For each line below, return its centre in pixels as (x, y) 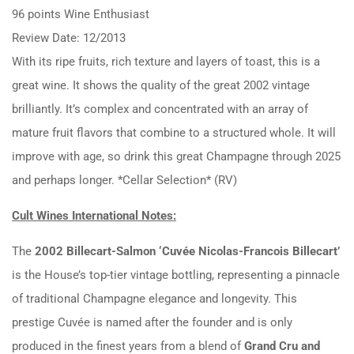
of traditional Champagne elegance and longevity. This (154, 299)
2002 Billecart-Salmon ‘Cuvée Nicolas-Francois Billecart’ (187, 251)
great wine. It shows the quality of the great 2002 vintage (161, 85)
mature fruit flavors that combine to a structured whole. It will (174, 133)
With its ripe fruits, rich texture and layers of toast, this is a (166, 62)
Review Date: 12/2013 (69, 38)
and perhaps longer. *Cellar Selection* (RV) (124, 180)
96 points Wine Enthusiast (81, 14)
